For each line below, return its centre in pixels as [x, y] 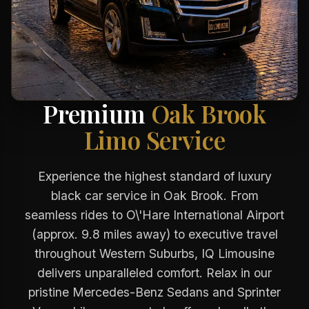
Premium [97, 113]
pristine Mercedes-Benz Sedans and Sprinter [154, 292]
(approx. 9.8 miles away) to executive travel [154, 234]
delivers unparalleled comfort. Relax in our [154, 273]
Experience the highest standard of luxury [154, 176]
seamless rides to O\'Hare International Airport [154, 215]
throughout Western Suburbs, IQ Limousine [154, 253]
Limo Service [154, 140]
